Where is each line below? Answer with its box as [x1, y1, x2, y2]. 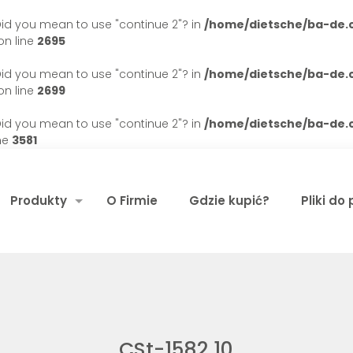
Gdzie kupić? [188, 192, 269, 209]
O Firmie [106, 192, 158, 209]
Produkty [9, 192, 67, 209]
